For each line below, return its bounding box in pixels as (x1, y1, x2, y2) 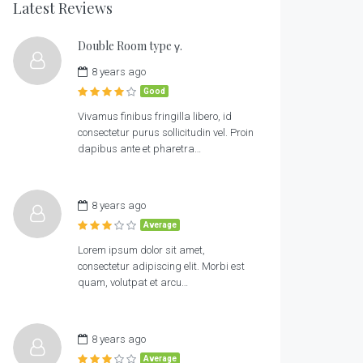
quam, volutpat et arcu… (78, 276, 188, 289)
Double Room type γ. (78, 38, 182, 54)
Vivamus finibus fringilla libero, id (78, 110, 232, 123)
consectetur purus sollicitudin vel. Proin (78, 126, 254, 139)
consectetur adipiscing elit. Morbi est (78, 260, 245, 273)
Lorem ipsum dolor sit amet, (78, 244, 205, 257)
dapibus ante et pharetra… (78, 143, 201, 156)
